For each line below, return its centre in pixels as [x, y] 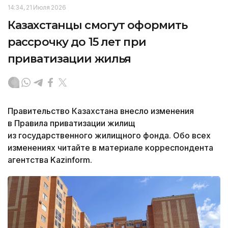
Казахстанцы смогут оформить [98, 25]
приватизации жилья [69, 59]
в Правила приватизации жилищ [72, 123]
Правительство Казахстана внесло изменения [101, 111]
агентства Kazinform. [50, 160]
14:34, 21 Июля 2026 [37, 7]
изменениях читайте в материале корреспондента [110, 147]
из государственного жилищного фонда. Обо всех [109, 135]
